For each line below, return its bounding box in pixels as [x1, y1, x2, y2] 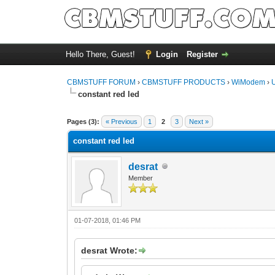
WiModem [231, 78, 266, 87]
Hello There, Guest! [65, 50, 137, 59]
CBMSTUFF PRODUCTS [142, 78, 226, 87]
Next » [189, 117, 209, 125]
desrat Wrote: [81, 245, 138, 255]
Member [128, 174, 153, 182]
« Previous [106, 117, 138, 125]
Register [186, 50, 218, 59]
